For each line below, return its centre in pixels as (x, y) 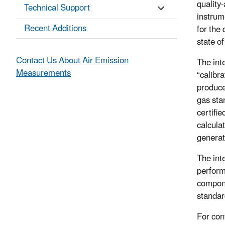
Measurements (43, 74)
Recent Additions (55, 29)
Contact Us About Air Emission (72, 61)
